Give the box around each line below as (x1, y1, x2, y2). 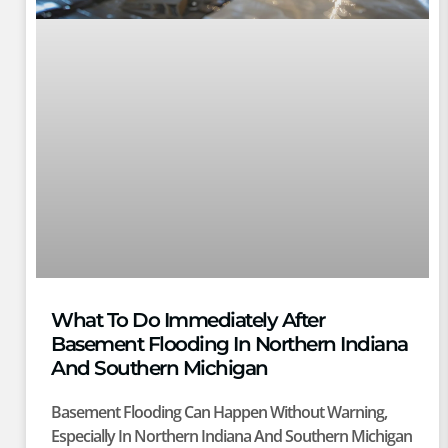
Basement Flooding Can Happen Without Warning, (51, 401, 387, 424)
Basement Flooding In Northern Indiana (51, 332, 408, 357)
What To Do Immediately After (51, 308, 324, 333)
